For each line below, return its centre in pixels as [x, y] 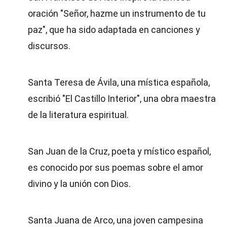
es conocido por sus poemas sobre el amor [116, 167]
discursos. [49, 46]
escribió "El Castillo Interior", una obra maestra [122, 99]
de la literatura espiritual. [78, 115]
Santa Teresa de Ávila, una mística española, [119, 82]
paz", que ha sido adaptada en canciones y [114, 30]
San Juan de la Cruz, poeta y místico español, [119, 151]
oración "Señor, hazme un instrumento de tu [117, 13]
